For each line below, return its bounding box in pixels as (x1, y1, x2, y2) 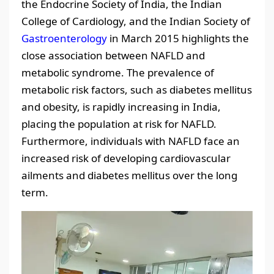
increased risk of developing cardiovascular (21, 150, 231, 165)
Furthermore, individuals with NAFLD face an (21, 133, 240, 148)
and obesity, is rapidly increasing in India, (21, 99, 221, 114)
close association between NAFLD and (21, 48, 205, 62)
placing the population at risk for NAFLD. (21, 116, 217, 131)
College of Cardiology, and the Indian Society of (21, 13, 250, 28)
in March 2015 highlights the (109, 31, 249, 45)
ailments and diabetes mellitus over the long (21, 168, 237, 182)
